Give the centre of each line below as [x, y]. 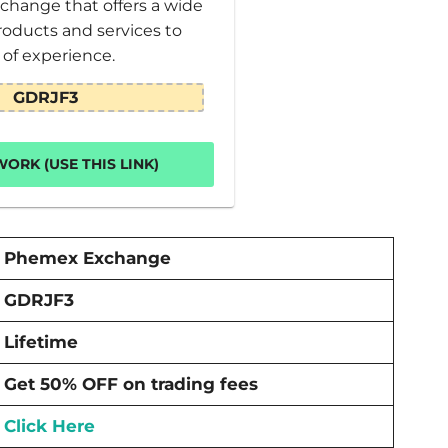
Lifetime [40, 342]
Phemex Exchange [87, 258]
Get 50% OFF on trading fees [130, 384]
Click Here [49, 426]
